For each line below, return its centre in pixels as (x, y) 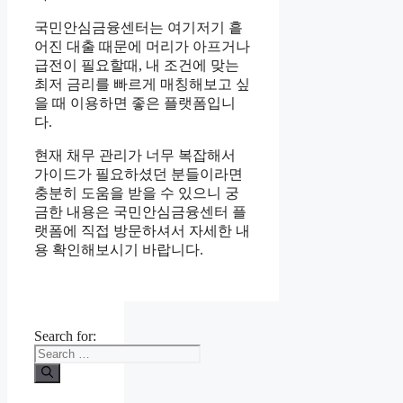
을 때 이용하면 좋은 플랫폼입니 (135, 103)
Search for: (65, 336)
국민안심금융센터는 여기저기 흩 (139, 27)
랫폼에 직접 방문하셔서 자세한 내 (142, 230)
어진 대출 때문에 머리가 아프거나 (142, 46)
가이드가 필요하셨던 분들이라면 (139, 174)
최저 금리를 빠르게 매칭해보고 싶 (142, 84)
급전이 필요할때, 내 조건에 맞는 (137, 65)
